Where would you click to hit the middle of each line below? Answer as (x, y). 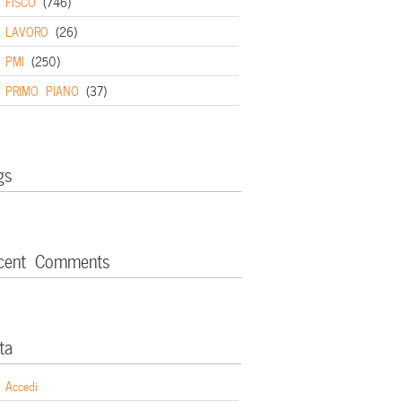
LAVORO (27, 31)
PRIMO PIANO (42, 90)
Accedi (22, 385)
